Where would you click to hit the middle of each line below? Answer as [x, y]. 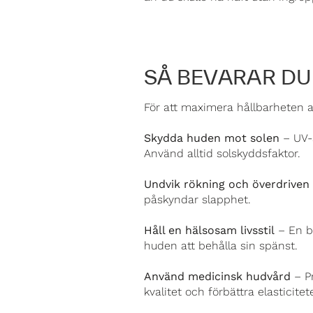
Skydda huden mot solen [212, 138]
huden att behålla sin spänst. [221, 246]
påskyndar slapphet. [197, 199]
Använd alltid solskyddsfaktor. [222, 153]
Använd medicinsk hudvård [217, 276]
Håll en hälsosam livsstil [209, 230]
